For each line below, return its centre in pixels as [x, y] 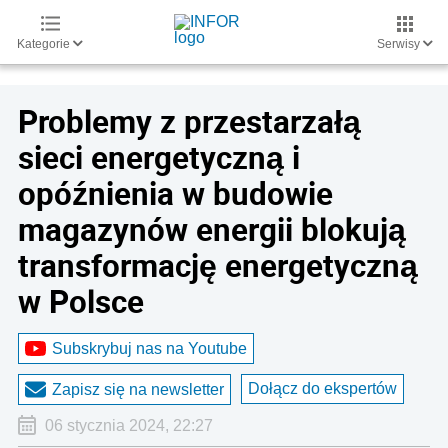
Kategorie [45, 44]
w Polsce [81, 301]
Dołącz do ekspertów [322, 388]
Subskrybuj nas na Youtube [149, 348]
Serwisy [400, 44]
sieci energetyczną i [159, 157]
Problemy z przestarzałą [189, 121]
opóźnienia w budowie [175, 193]
